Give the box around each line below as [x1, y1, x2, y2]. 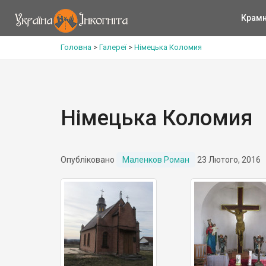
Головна [61, 43, 91, 52]
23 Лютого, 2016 [195, 155, 261, 164]
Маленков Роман [122, 155, 189, 164]
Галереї [99, 43, 126, 52]
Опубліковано [61, 155, 116, 164]
